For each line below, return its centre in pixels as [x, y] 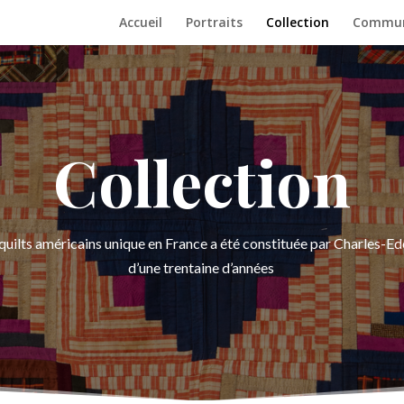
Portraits [214, 22]
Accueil [140, 22]
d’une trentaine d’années [202, 267]
